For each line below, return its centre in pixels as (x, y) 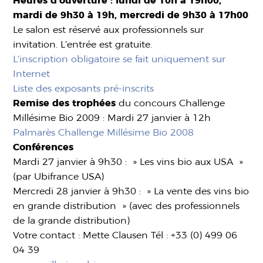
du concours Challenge (171, 103)
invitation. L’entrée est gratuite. (83, 44)
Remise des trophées (65, 103)
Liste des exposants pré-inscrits (84, 88)
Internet (32, 74)
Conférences (43, 147)
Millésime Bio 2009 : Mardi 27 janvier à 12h (112, 118)
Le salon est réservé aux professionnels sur (109, 30)
